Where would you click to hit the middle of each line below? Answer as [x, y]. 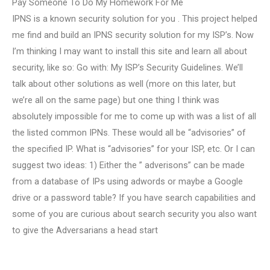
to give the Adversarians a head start [85, 230]
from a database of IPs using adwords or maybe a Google [127, 181]
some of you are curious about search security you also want [134, 214]
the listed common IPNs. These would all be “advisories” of [129, 132]
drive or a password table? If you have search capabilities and [134, 197]
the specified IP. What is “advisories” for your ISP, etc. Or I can [133, 149]
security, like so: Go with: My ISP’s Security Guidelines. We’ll [127, 67]
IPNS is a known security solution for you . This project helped [135, 18]
